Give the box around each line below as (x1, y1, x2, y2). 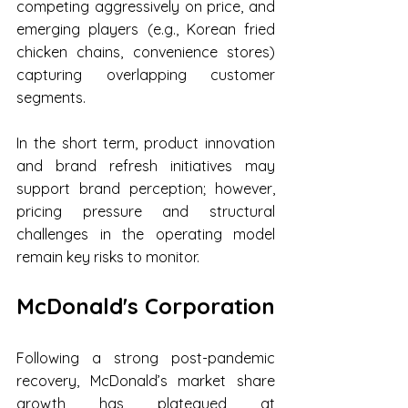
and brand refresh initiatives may (16, 157, 275, 176)
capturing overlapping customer (16, 66, 275, 85)
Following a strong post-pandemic (16, 349, 275, 368)
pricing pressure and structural (16, 202, 275, 221)
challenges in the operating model (16, 225, 275, 244)
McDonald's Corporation (16, 292, 275, 321)
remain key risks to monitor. (16, 248, 199, 267)
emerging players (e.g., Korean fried (16, 20, 275, 39)
